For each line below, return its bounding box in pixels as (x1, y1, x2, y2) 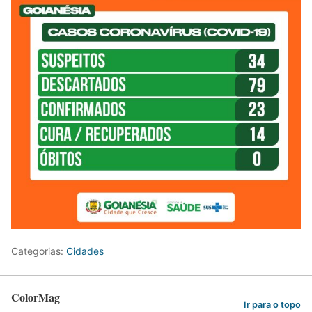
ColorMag (11, 289, 60, 306)
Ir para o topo (244, 299, 301, 310)
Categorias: (11, 245, 66, 258)
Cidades (66, 245, 104, 258)
